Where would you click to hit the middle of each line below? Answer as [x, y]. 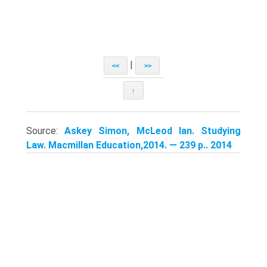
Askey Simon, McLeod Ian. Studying [153, 131]
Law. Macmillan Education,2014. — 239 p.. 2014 [129, 145]
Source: [46, 131]
